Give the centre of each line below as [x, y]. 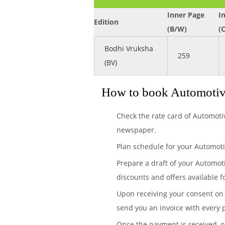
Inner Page [186, 15]
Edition [106, 22]
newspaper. [136, 130]
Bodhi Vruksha [129, 48]
